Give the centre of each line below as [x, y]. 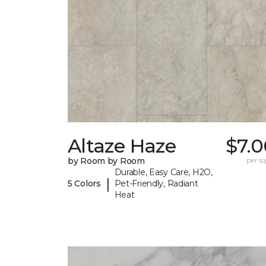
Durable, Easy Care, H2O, [163, 172]
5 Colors [84, 184]
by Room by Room [106, 161]
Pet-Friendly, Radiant [156, 184]
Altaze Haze [122, 146]
